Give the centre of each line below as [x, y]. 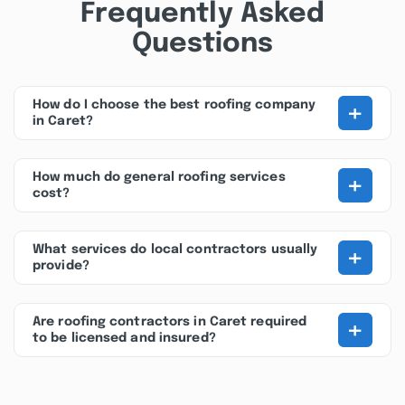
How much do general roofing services [159, 177]
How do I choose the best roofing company [174, 105]
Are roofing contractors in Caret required [170, 322]
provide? [61, 266]
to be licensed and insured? [124, 338]
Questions [202, 44]
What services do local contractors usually [175, 250]
